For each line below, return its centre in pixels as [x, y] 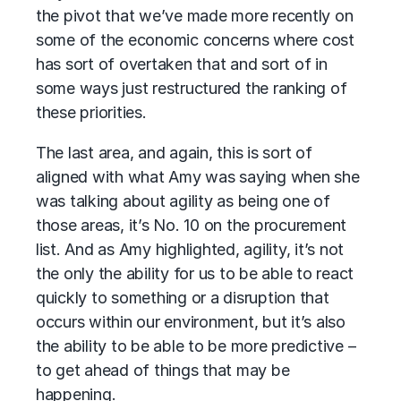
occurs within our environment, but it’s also [191, 322]
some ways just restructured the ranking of [192, 88]
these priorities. [91, 112]
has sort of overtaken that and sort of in [182, 64]
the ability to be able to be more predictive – [196, 346]
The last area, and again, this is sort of [174, 153]
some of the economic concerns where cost [195, 40]
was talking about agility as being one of [183, 201]
